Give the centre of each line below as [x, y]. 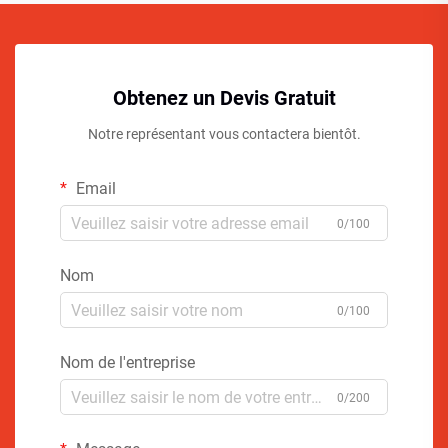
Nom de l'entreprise [127, 362]
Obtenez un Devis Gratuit [224, 98]
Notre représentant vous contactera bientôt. [224, 134]
